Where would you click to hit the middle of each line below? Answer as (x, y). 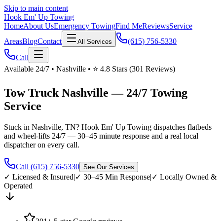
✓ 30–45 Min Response (112, 177)
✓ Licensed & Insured (39, 177)
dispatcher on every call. (42, 145)
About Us (38, 26)
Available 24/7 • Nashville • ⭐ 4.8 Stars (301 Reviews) (90, 69)
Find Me (129, 26)
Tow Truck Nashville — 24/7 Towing (96, 92)
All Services (95, 42)
